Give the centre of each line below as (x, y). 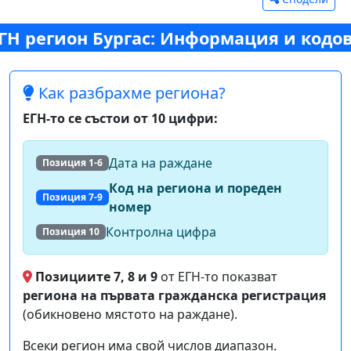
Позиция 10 (71, 232)
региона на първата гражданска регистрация (174, 296)
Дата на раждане (160, 163)
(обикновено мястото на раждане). (130, 315)
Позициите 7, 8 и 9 (96, 277)
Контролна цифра (161, 232)
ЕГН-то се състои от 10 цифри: (120, 119)
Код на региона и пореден (195, 188)
